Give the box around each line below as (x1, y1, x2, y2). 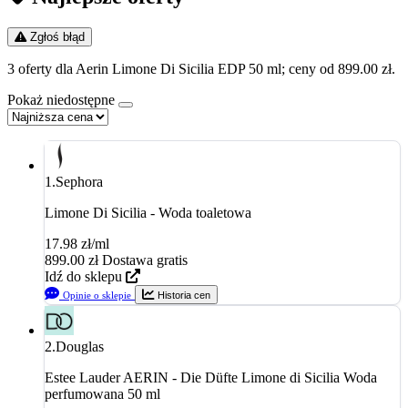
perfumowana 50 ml (45, 385, 160, 402)
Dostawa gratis (102, 251, 188, 268)
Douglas (56, 338, 104, 354)
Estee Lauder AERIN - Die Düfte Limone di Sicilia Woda (45, 369, 377, 385)
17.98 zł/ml (45, 235, 109, 251)
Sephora (56, 173, 103, 189)
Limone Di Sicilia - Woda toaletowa (45, 204, 251, 220)
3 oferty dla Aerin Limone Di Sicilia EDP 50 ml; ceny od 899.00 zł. (7, 60, 395, 76)
